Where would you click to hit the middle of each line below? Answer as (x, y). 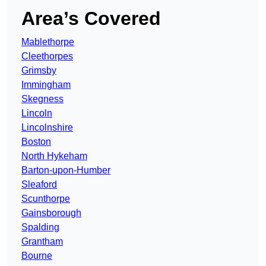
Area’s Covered (91, 19)
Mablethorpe (48, 42)
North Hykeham (54, 156)
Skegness (42, 99)
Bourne (37, 256)
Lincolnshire (47, 128)
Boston (36, 142)
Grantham (42, 242)
